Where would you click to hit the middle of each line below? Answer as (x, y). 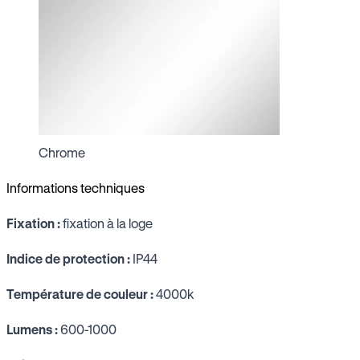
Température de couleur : (80, 293)
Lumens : (32, 329)
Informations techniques (76, 187)
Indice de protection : (68, 258)
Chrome (62, 152)
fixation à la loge (106, 223)
